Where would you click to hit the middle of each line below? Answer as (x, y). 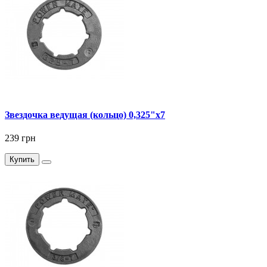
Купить (22, 159)
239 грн (20, 138)
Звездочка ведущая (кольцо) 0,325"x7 (85, 114)
